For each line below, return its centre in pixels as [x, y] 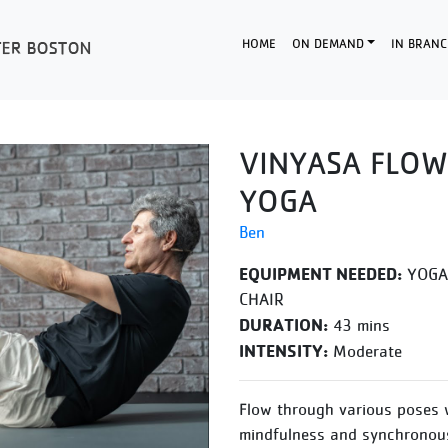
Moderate [365, 351]
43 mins [359, 325]
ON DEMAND [327, 43]
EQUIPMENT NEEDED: [320, 273]
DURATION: [283, 324]
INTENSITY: [283, 350]
